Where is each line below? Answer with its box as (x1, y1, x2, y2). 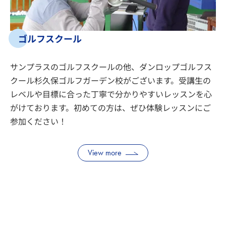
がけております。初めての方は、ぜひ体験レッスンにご (10, 101, 211, 114)
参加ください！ (10, 115, 67, 127)
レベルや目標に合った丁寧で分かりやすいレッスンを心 (10, 88, 212, 100)
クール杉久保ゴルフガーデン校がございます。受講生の (10, 74, 211, 86)
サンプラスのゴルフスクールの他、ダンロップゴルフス (10, 61, 212, 73)
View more (88, 148, 122, 157)
